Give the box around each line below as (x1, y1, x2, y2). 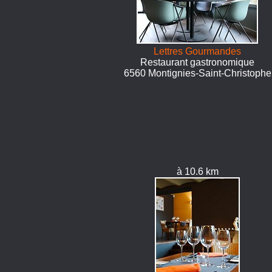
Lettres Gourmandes (154, 46, 242, 56)
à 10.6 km (176, 166, 219, 177)
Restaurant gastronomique (140, 57, 255, 67)
